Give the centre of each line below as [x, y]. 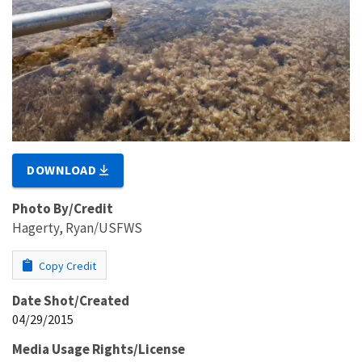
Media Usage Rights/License [99, 349]
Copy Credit [66, 265]
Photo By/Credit [63, 208]
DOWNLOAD [63, 169]
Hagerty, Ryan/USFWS [77, 227]
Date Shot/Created [71, 300]
